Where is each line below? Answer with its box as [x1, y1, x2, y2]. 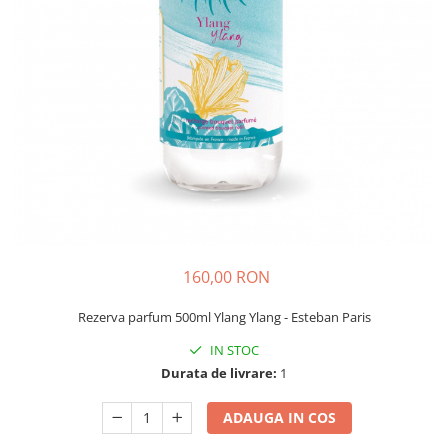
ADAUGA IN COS [223, 407, 337, 427]
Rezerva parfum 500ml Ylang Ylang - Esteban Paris [77, 307, 371, 326]
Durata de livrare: [161, 363, 277, 382]
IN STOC [207, 340, 259, 359]
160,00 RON [182, 265, 270, 288]
